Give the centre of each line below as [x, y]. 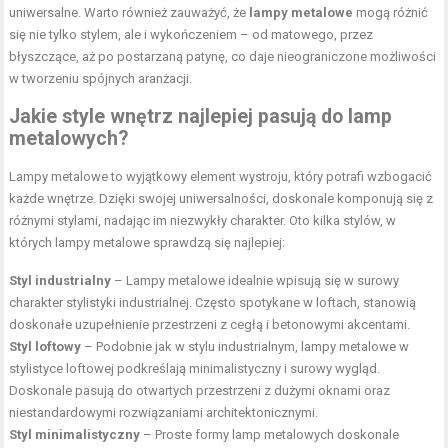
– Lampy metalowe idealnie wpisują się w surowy [255, 281]
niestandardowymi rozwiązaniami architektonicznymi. [164, 413]
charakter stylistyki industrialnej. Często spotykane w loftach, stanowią [213, 303]
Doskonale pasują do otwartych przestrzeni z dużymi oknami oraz [200, 391]
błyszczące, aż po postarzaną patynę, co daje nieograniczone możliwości [223, 57]
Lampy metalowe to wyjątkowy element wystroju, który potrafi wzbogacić [221, 177]
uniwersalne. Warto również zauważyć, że [129, 13]
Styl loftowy [45, 347]
